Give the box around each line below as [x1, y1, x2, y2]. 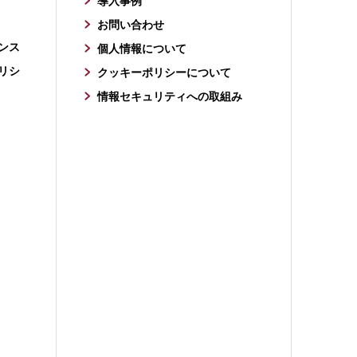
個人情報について [97, 41, 187, 55]
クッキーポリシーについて [97, 65, 232, 79]
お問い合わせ [97, 18, 165, 31]
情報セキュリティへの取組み [97, 89, 243, 103]
